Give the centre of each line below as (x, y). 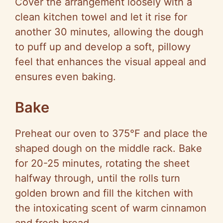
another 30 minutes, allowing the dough (109, 32)
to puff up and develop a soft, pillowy (103, 47)
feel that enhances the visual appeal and (111, 62)
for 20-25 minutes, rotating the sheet (102, 164)
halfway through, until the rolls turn (98, 178)
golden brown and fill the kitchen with (104, 193)
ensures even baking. (65, 77)
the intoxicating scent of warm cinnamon (111, 208)
